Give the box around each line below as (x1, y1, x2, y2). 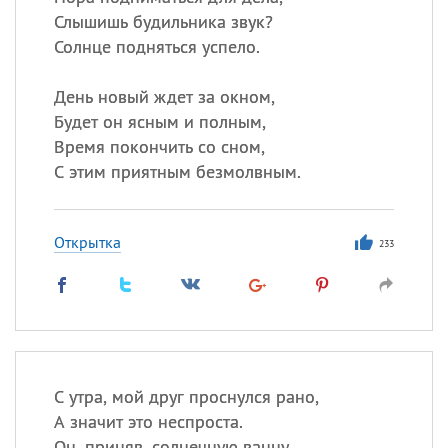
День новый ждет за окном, (53, 85, 275, 108)
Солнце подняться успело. (53, 35, 260, 58)
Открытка (53, 232, 121, 252)
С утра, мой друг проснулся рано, (53, 385, 319, 408)
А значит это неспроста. (53, 410, 243, 433)
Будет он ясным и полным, (53, 110, 266, 133)
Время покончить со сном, (53, 135, 265, 158)
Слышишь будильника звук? (53, 10, 273, 33)
